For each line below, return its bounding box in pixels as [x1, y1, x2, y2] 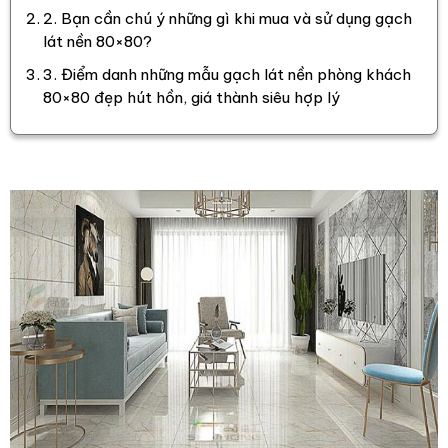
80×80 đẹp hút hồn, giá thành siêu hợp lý [43, 88, 341, 108]
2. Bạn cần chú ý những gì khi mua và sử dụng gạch [43, 9, 413, 29]
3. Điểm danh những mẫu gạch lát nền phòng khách [43, 65, 412, 85]
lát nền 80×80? [43, 32, 153, 52]
